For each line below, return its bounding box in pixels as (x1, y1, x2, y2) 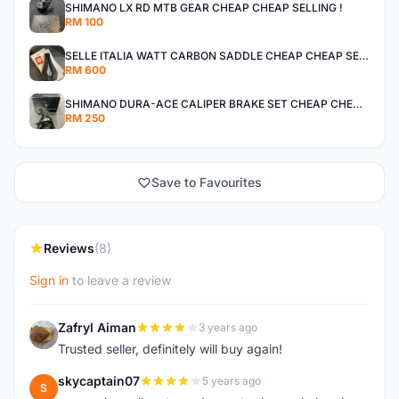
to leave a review (69, 273, 171, 288)
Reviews (44, 240, 94, 256)
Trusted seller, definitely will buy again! (58, 341, 282, 356)
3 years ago (199, 321, 257, 334)
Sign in (29, 273, 69, 288)
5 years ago (202, 374, 261, 387)
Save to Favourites (151, 175, 262, 190)
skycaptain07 (58, 373, 140, 388)
